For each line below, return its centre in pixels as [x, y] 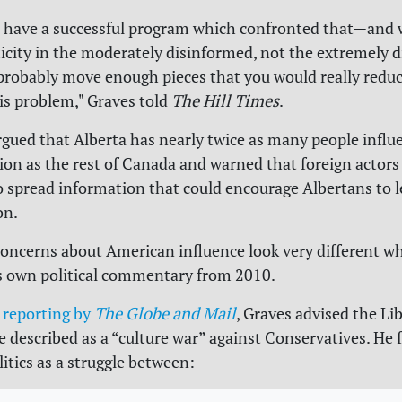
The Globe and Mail [165, 314]
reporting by [47, 314]
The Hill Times [225, 101]
